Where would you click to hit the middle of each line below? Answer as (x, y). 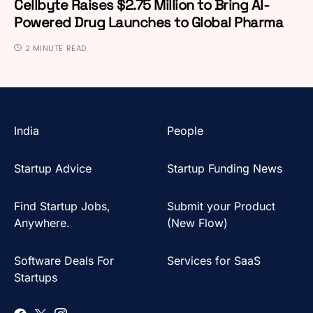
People (185, 131)
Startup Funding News (225, 168)
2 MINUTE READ (56, 48)
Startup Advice (53, 168)
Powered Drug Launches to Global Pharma (148, 22)
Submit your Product (221, 206)
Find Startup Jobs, (62, 206)
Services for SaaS (214, 261)
